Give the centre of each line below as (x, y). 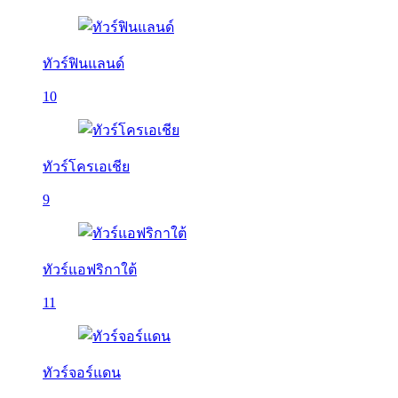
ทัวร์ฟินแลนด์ (84, 64)
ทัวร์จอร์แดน (82, 373)
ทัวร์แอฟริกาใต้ (90, 270)
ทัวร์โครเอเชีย (86, 167)
